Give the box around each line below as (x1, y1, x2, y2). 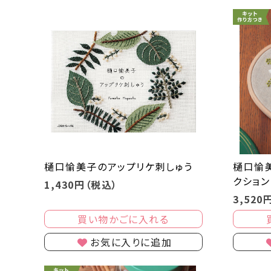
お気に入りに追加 (90, 234, 172, 249)
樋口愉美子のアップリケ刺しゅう (44, 158, 193, 174)
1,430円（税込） (44, 177, 118, 192)
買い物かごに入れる (77, 211, 169, 226)
